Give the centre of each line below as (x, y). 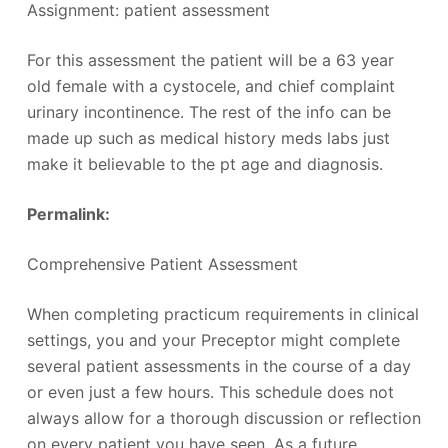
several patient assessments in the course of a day (218, 365)
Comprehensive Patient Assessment (162, 263)
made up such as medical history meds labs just (208, 137)
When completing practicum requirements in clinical (222, 313)
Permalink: (68, 213)
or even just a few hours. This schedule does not (210, 391)
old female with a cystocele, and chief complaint (210, 85)
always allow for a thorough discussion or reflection (223, 417)
